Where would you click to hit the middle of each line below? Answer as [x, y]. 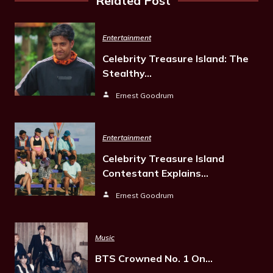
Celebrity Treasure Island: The [175, 58]
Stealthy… [127, 73]
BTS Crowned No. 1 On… [154, 258]
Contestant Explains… [155, 173]
